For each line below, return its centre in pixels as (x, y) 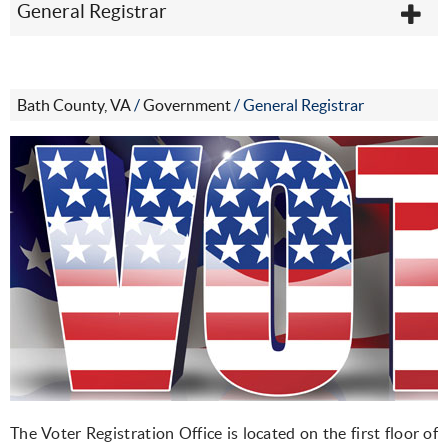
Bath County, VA (74, 105)
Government (187, 105)
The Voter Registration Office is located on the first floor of (224, 433)
